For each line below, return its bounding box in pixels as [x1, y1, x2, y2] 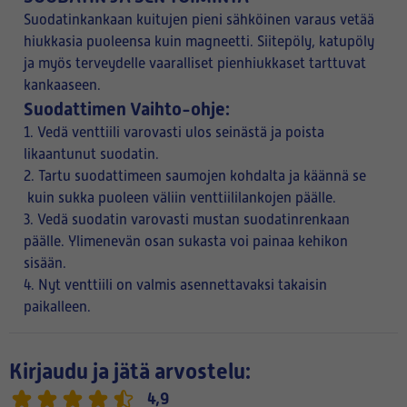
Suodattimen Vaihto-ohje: [24, 98, 230, 120]
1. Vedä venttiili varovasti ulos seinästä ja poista [24, 124, 324, 141]
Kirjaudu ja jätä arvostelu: [9, 359, 251, 384]
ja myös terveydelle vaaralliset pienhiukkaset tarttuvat [24, 55, 366, 72]
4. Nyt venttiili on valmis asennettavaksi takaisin [24, 277, 327, 293]
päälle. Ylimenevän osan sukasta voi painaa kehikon [24, 233, 348, 250]
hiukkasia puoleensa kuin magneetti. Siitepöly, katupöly [24, 34, 374, 50]
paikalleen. [24, 299, 91, 315]
